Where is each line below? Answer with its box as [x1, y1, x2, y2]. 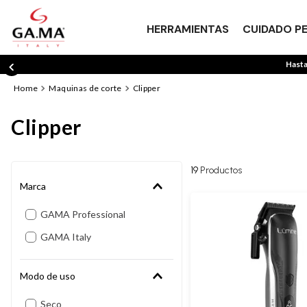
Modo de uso [20, 270, 75, 282]
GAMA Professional [40, 208, 126, 221]
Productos [200, 164, 242, 177]
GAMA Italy [40, 231, 92, 243]
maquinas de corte [56, 82, 122, 93]
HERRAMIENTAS [146, 21, 229, 36]
